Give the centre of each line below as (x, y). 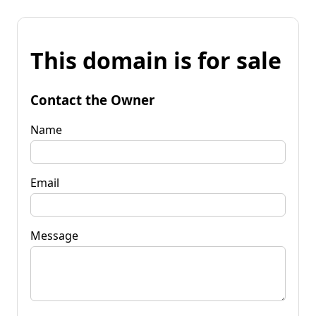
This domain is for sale (156, 61)
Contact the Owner (92, 99)
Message (54, 235)
